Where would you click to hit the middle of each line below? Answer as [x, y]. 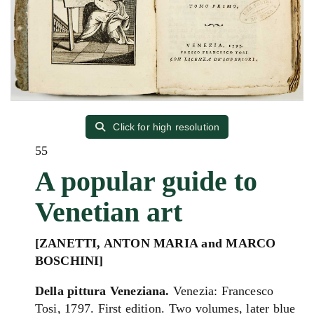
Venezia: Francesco [221, 291]
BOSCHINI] [69, 261]
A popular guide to [146, 181]
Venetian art [109, 212]
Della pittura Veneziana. [102, 291]
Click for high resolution [165, 127]
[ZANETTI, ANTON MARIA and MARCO [156, 243]
